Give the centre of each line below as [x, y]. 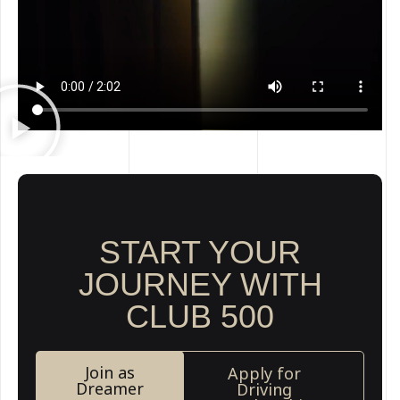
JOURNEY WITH [200, 285]
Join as [110, 373]
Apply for [264, 374]
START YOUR [200, 253]
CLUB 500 [200, 317]
